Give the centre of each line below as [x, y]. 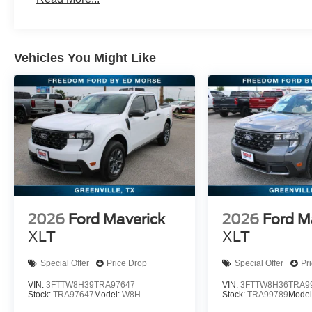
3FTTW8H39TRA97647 [91, 284]
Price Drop [127, 264]
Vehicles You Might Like [85, 57]
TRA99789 [268, 294]
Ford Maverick [117, 219]
